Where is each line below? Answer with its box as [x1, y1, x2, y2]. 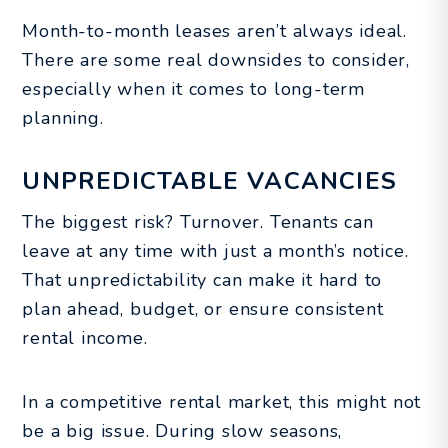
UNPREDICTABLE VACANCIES [22, 164, 397, 197]
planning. [22, 105, 104, 130]
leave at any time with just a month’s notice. [22, 238, 409, 263]
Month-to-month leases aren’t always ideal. [22, 18, 407, 43]
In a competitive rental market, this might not [22, 389, 422, 414]
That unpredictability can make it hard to [22, 267, 383, 292]
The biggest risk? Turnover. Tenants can [22, 209, 374, 234]
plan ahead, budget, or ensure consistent [22, 296, 384, 321]
